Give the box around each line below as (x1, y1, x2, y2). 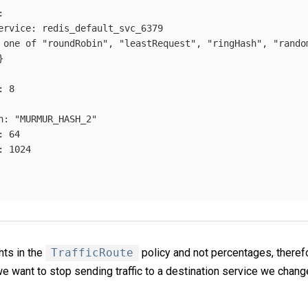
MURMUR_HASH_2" (20, 113, 97, 124)
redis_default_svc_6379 (42, 22, 163, 34)
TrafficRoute (51, 246, 133, 260)
